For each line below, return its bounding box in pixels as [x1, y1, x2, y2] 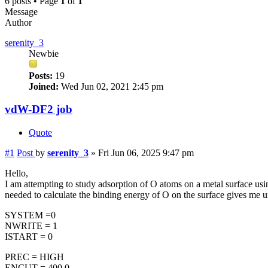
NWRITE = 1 [5, 221, 57, 232]
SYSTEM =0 [5, 210, 56, 221]
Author [5, 17, 32, 28]
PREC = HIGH [5, 252, 64, 263]
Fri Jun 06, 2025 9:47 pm [98, 148, 194, 159]
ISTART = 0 [5, 232, 53, 242]
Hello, [5, 168, 28, 179]
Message [5, 6, 38, 17]
